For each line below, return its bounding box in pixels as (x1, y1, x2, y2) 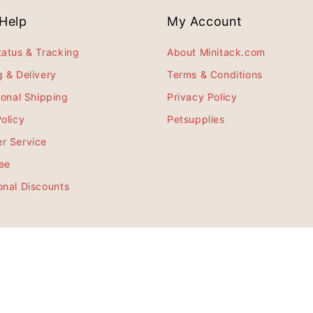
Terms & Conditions (167, 68, 263, 80)
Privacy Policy (167, 91, 238, 103)
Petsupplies (167, 113, 225, 125)
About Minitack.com (167, 46, 265, 58)
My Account (167, 14, 242, 29)
